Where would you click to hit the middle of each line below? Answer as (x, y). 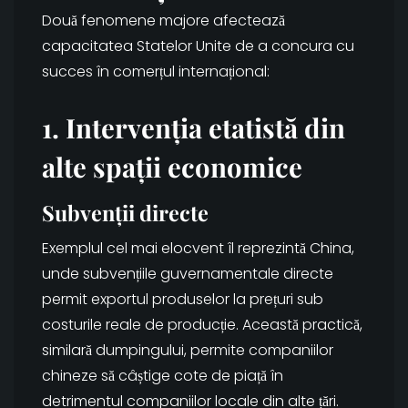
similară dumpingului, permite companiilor (188, 351)
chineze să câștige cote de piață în (163, 376)
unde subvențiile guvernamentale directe (188, 274)
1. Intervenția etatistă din (194, 127)
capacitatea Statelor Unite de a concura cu (198, 46)
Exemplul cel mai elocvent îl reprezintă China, (198, 249)
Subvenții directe (125, 213)
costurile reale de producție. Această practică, (202, 325)
